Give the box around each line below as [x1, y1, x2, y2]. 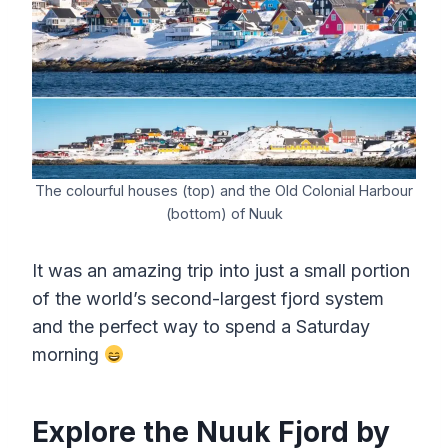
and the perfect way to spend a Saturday [32, 316, 370, 337]
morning [32, 344, 104, 365]
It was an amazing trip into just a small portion [32, 260, 410, 281]
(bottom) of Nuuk [165, 205, 283, 222]
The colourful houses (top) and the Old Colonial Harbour [35, 182, 413, 199]
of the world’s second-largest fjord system [32, 288, 384, 309]
